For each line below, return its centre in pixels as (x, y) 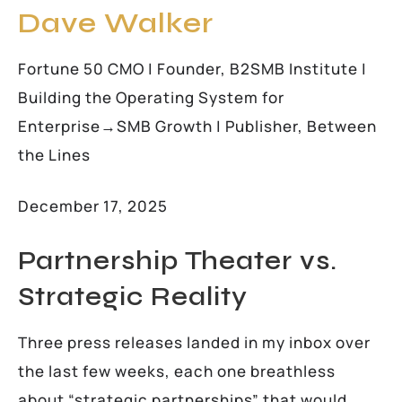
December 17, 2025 (93, 205)
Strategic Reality (133, 296)
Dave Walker (116, 22)
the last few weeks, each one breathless (177, 371)
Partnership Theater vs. (178, 260)
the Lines (54, 154)
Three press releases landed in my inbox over (194, 342)
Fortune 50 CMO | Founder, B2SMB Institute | (192, 68)
